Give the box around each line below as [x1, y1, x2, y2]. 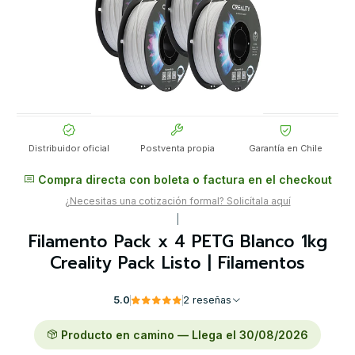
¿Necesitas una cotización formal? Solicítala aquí [64, 195, 291, 208]
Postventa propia [139, 143, 215, 155]
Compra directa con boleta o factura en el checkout [34, 173, 332, 187]
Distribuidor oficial [29, 143, 110, 155]
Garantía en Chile [249, 143, 323, 155]
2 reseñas [193, 294, 231, 307]
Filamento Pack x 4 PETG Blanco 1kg [28, 229, 327, 255]
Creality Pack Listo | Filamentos [50, 250, 305, 277]
